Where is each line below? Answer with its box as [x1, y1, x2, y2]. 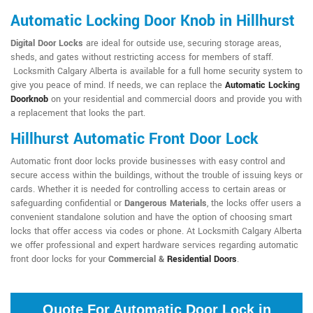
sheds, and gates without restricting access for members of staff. [10, 51, 273, 64]
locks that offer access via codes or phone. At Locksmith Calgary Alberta [10, 225, 302, 238]
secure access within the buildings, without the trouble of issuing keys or [10, 169, 303, 182]
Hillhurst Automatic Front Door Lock [10, 128, 259, 151]
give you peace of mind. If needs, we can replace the [10, 79, 225, 92]
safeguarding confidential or [10, 197, 124, 210]
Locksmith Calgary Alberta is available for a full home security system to [10, 65, 303, 78]
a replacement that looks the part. [10, 107, 148, 120]
